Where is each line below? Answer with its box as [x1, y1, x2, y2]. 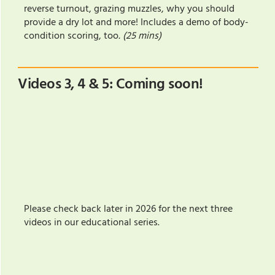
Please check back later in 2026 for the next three [24, 201, 233, 217]
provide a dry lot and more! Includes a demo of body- [24, 14, 249, 31]
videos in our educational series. [24, 214, 162, 231]
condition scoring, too [24, 28, 118, 44]
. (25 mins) [118, 28, 161, 44]
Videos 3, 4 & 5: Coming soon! [18, 72, 203, 96]
